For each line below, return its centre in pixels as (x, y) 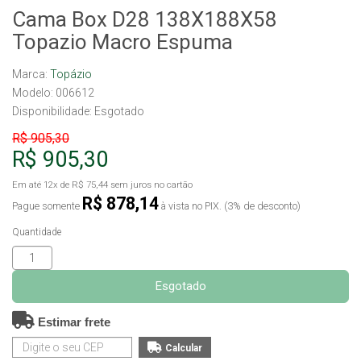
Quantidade (37, 232)
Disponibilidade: (53, 111)
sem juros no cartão (150, 185)
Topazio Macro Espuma (122, 42)
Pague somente (47, 206)
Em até (28, 185)
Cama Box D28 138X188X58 (145, 19)
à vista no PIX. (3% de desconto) (230, 206)
